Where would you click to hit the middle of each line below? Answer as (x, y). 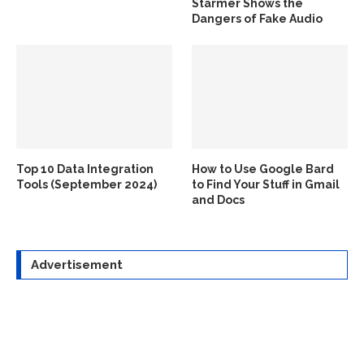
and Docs (219, 200)
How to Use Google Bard (263, 169)
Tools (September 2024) (87, 185)
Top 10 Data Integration (85, 169)
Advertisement (77, 265)
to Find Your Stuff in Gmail (266, 185)
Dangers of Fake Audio (258, 19)
